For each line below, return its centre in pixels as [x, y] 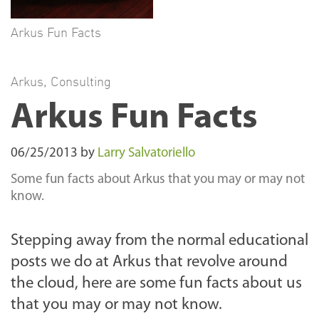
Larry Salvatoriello [146, 153]
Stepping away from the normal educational [159, 241]
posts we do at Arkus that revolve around [149, 262]
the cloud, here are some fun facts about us [156, 283]
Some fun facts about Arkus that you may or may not [158, 179]
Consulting [81, 81]
